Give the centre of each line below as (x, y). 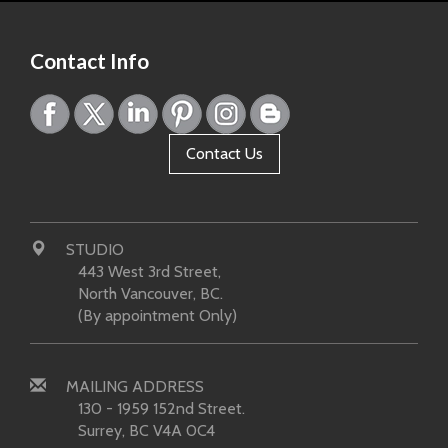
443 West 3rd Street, (149, 272)
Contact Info (89, 61)
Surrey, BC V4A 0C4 (146, 431)
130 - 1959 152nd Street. (161, 409)
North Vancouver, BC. (150, 294)
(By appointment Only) (157, 316)
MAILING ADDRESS (133, 387)
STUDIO (93, 250)
